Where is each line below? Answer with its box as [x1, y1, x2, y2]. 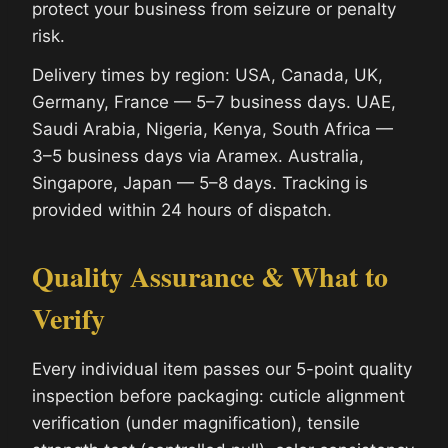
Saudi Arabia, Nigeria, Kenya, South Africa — [32, 118, 393, 139]
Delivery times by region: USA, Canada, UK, [32, 64, 383, 85]
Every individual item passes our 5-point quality [32, 358, 412, 379]
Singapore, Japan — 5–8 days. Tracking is [32, 172, 368, 193]
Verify [32, 297, 105, 339]
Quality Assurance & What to [32, 255, 388, 297]
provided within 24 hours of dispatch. [32, 199, 332, 220]
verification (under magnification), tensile [32, 412, 360, 433]
